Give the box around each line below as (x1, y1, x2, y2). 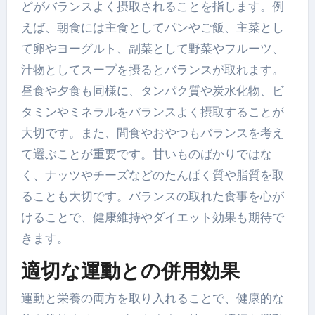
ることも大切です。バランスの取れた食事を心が (20, 188, 284, 204)
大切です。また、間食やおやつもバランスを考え (20, 124, 284, 141)
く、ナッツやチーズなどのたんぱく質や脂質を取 (20, 167, 284, 183)
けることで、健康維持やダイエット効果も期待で (20, 209, 284, 225)
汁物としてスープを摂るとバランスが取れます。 (20, 61, 284, 77)
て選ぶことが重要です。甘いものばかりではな (20, 146, 272, 162)
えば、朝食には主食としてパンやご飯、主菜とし (20, 19, 284, 35)
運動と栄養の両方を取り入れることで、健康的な (20, 290, 284, 307)
